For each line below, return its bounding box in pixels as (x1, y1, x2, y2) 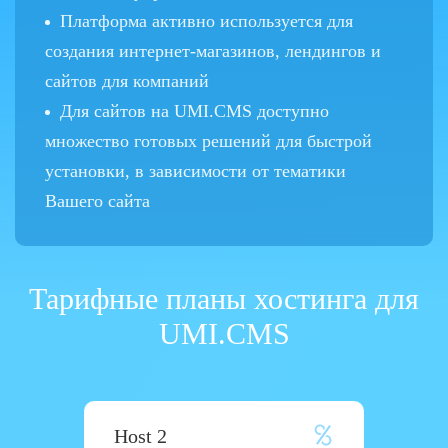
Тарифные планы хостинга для (29, 282, 419, 315)
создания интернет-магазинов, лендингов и (45, 41, 381, 61)
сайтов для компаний (45, 71, 209, 91)
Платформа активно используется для (60, 11, 353, 31)
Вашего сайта (45, 191, 150, 211)
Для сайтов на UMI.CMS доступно (60, 101, 329, 121)
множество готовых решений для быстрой (45, 131, 372, 151)
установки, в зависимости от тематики (45, 161, 346, 181)
